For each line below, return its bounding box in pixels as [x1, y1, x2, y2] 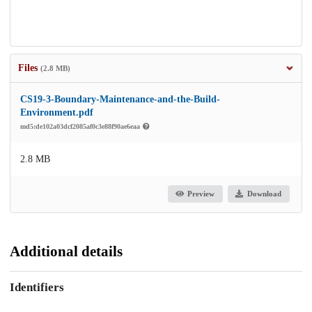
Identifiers [10, 281, 64, 295]
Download [247, 189, 281, 198]
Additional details [10, 242, 123, 260]
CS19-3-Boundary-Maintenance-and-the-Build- [20, 93, 220, 104]
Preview [187, 189, 215, 198]
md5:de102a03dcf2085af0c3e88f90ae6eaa [20, 122, 142, 130]
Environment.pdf [20, 107, 93, 118]
